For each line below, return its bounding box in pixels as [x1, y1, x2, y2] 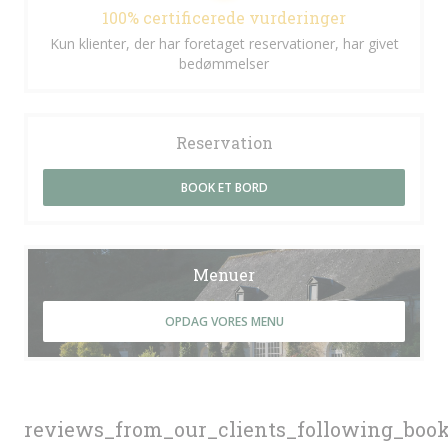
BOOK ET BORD [180, 179, 268, 196]
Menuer [193, 264, 255, 285]
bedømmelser [179, 54, 269, 73]
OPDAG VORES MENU [164, 313, 284, 330]
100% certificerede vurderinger [102, 7, 346, 28]
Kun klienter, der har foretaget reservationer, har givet [49, 34, 399, 53]
